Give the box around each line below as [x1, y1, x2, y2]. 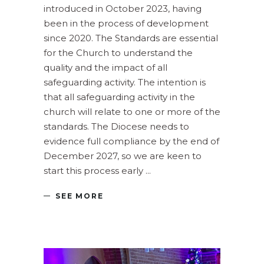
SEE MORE [55, 191, 104, 200]
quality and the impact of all [44, 61, 167, 73]
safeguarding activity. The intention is [44, 76, 206, 88]
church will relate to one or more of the [44, 105, 220, 117]
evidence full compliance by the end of [44, 135, 219, 147]
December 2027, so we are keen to [44, 150, 202, 161]
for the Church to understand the [44, 47, 193, 58]
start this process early [44, 164, 146, 176]
